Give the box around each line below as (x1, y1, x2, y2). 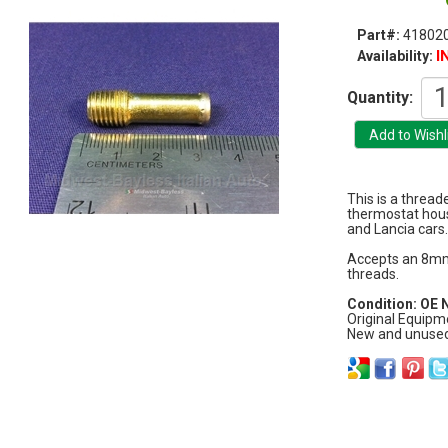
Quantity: (346, 87, 413, 107)
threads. (346, 266, 399, 283)
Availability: (356, 47, 436, 64)
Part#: (356, 26, 403, 43)
